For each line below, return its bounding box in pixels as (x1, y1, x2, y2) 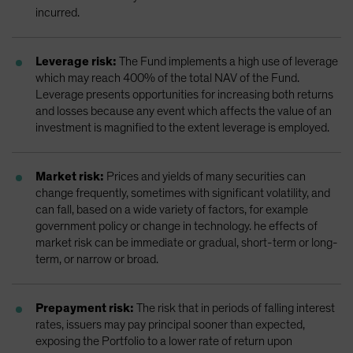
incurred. (35, 6, 80, 19)
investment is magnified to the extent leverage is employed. (35, 121, 329, 134)
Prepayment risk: (35, 301, 134, 314)
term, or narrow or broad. (35, 252, 158, 266)
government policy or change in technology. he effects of (35, 219, 318, 232)
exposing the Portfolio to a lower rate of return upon (35, 334, 292, 347)
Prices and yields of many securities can (106, 169, 306, 183)
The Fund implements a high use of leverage (117, 54, 338, 68)
